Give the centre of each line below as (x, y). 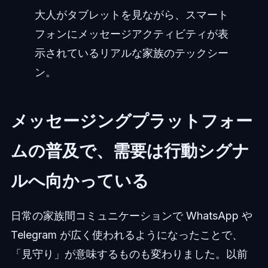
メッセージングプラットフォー (131, 121)
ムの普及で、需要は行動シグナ (130, 150)
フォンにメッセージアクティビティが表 (131, 33)
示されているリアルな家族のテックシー (131, 53)
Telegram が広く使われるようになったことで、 (127, 234)
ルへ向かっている (80, 180)
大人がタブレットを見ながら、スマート (131, 14)
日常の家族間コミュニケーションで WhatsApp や (131, 215)
